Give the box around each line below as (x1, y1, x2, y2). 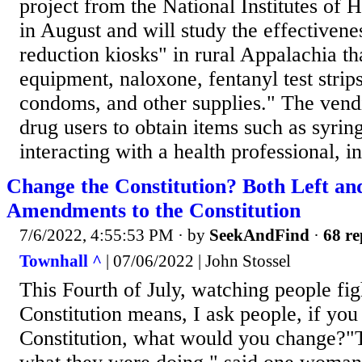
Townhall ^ (19, 250, 102, 271)
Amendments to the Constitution (6, 199, 301, 223)
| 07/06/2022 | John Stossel (102, 250, 291, 271)
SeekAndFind (209, 225, 309, 246)
